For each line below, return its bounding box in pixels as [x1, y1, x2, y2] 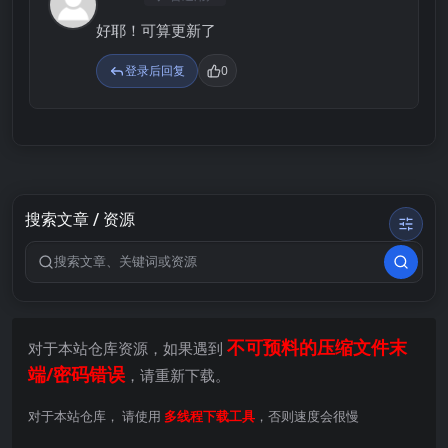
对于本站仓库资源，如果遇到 [28, 337, 227, 358]
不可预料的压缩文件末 [227, 334, 407, 359]
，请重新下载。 [125, 364, 230, 385]
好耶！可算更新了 [96, 19, 216, 40]
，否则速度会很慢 [255, 407, 359, 425]
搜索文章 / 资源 [25, 209, 135, 229]
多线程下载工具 [164, 407, 255, 425]
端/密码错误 [28, 361, 125, 386]
